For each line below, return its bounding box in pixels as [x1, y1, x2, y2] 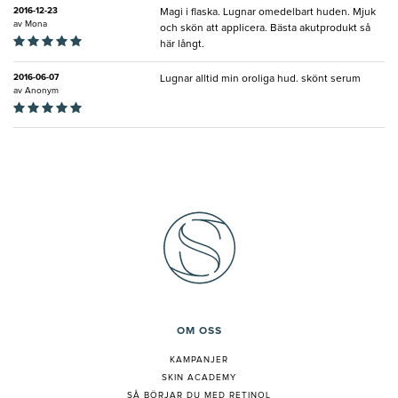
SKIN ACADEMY [162, 373, 236, 383]
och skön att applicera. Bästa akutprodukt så [160, 23, 370, 35]
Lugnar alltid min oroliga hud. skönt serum [160, 74, 361, 85]
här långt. [160, 39, 204, 51]
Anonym [25, 86, 59, 96]
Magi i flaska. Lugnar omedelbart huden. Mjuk [160, 7, 376, 19]
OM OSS [176, 326, 222, 338]
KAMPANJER [170, 355, 228, 365]
